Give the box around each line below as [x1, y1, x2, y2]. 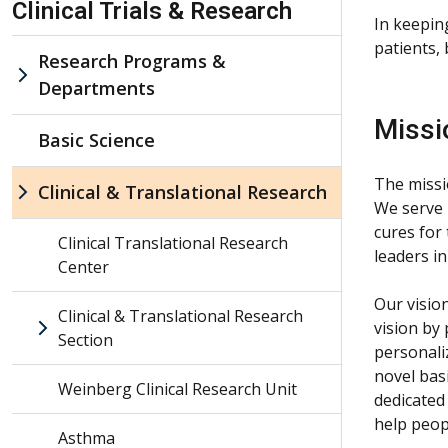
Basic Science [38, 127, 155, 152]
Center [58, 255, 109, 278]
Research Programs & [38, 48, 226, 73]
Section [58, 328, 113, 351]
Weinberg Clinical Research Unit [58, 377, 297, 400]
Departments [38, 75, 155, 100]
